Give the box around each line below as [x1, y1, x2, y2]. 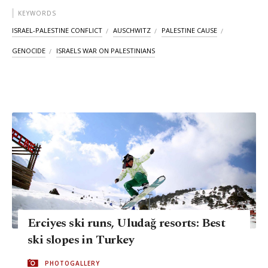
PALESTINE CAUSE [162, 26, 217, 35]
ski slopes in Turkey [28, 230, 134, 249]
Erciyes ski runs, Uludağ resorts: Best [28, 214, 226, 232]
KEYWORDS [18, 9, 56, 18]
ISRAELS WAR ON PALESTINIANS [56, 46, 155, 56]
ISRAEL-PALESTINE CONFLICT [12, 26, 102, 35]
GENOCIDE [12, 46, 45, 56]
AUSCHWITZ [113, 26, 151, 35]
